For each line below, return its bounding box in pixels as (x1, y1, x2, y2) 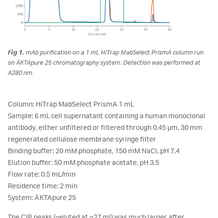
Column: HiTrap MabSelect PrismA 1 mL (8, 100, 134, 109)
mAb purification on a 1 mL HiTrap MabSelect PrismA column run (24, 49, 203, 56)
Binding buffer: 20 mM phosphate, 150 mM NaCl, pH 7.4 (8, 147, 180, 155)
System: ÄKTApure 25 (8, 194, 76, 202)
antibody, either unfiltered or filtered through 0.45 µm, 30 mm (8, 124, 202, 132)
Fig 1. (8, 49, 24, 56)
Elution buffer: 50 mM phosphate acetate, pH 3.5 (8, 159, 159, 167)
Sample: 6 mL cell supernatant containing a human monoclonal (8, 112, 205, 120)
